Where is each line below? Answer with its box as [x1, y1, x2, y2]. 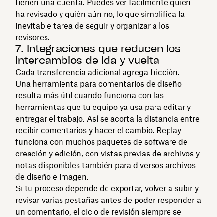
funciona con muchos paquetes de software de [15, 137, 187, 147]
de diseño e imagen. [15, 171, 89, 182]
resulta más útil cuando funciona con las [15, 90, 164, 100]
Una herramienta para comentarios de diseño [15, 78, 182, 89]
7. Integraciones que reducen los [15, 42, 181, 55]
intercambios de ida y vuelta [15, 54, 159, 67]
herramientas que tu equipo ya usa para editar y [15, 102, 191, 112]
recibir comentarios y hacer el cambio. [15, 125, 156, 135]
